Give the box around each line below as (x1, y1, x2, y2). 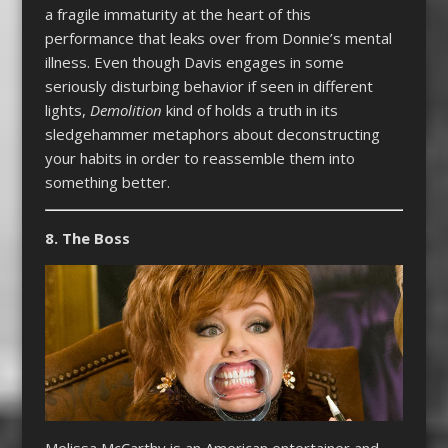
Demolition (89, 99, 162, 120)
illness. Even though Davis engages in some (44, 51, 344, 72)
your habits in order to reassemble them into (44, 147, 355, 168)
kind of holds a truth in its (161, 99, 338, 120)
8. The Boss (44, 227, 130, 248)
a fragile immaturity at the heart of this (44, 3, 311, 24)
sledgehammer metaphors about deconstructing (44, 123, 380, 144)
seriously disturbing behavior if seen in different (44, 75, 373, 96)
